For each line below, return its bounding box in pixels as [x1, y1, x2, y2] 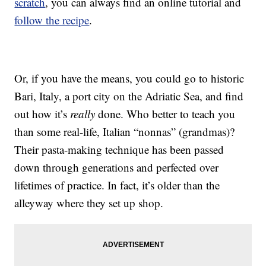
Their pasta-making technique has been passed [14, 142, 224, 157]
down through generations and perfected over [14, 160, 219, 175]
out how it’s [14, 106, 71, 122]
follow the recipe [14, 12, 90, 28]
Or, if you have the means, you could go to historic [14, 71, 245, 86]
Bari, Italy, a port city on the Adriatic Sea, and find [14, 88, 244, 104]
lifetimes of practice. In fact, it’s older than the [14, 178, 220, 193]
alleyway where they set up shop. [14, 195, 164, 211]
